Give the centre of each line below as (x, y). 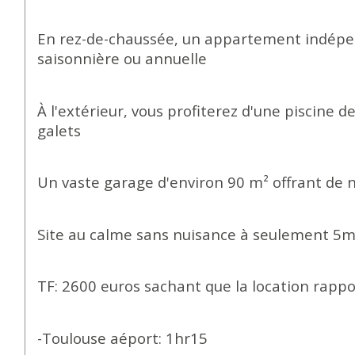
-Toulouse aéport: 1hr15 (123, 338)
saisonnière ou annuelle (122, 59)
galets (59, 130)
